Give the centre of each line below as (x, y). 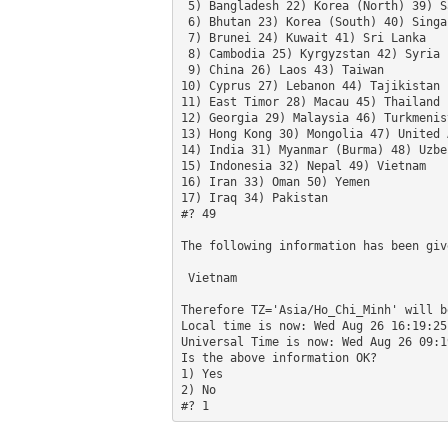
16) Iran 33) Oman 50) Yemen (275, 181)
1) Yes (201, 373)
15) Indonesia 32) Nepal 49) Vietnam (303, 165)
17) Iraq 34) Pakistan (254, 197)
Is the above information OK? (278, 357)
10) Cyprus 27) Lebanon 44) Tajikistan (310, 85)
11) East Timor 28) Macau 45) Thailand (310, 101)
